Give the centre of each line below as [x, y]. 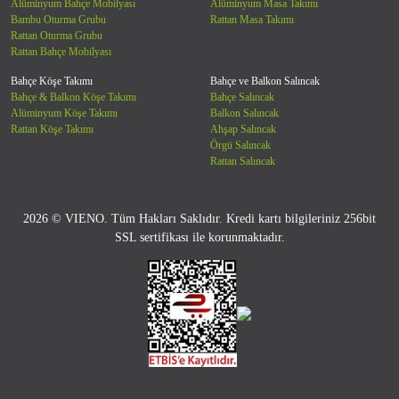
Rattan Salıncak [243, 162]
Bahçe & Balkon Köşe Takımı [73, 98]
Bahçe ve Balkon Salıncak [265, 81]
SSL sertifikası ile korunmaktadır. [199, 238]
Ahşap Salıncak [243, 130]
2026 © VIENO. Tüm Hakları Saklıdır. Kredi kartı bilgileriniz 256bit [199, 219]
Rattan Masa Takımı [252, 20]
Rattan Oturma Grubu [57, 36]
